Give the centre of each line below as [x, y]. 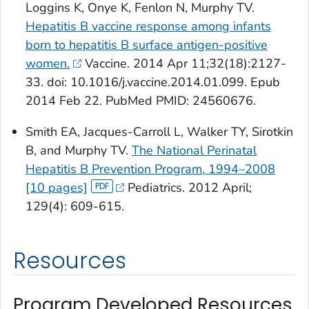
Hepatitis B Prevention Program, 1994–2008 [150, 169]
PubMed [129, 101]
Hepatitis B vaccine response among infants [148, 27]
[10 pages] [57, 188]
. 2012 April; [217, 188]
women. [48, 64]
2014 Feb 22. [66, 101]
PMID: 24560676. [204, 101]
